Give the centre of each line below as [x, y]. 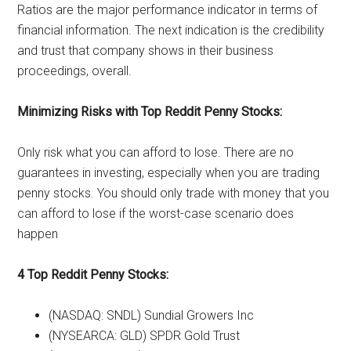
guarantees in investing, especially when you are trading [169, 172]
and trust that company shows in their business [146, 50]
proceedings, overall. [75, 71]
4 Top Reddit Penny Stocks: [93, 274]
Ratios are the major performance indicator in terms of [168, 9]
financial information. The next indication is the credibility [171, 30]
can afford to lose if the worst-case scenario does [156, 213]
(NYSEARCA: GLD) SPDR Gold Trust [145, 335]
